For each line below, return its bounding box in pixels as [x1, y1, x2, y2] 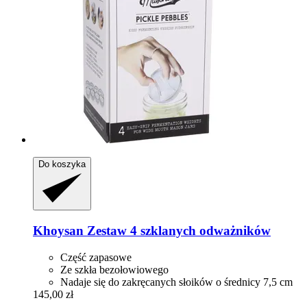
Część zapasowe [60, 251, 132, 263]
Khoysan [33, 223, 84, 238]
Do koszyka [38, 159, 86, 170]
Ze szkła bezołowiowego [60, 263, 169, 275]
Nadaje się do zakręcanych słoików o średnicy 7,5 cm [60, 275, 293, 288]
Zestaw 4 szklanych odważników [84, 223, 271, 238]
